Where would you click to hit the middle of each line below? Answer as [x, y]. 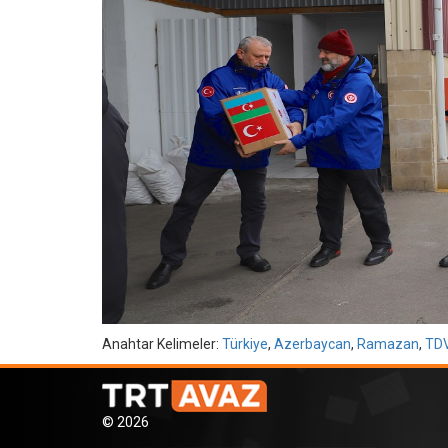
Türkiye [245, 344]
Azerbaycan [312, 344]
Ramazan [388, 344]
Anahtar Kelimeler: [162, 344]
